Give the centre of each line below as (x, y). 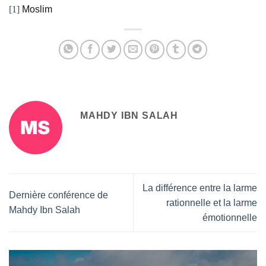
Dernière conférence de (58, 195)
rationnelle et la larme (212, 202)
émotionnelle (230, 217)
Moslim (36, 9)
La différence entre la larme (200, 188)
